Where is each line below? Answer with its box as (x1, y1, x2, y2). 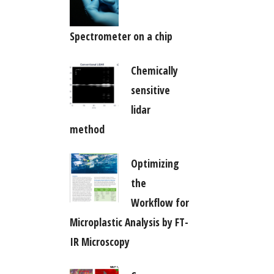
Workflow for (130, 194, 189, 210)
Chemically (130, 62, 178, 78)
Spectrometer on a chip (69, 28, 172, 43)
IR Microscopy (69, 234, 130, 249)
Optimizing (130, 155, 179, 171)
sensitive (130, 82, 170, 97)
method (69, 121, 105, 136)
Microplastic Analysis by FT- (69, 214, 188, 229)
